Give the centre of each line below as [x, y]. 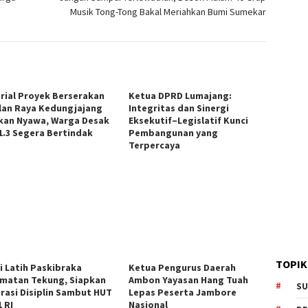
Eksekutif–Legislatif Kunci [189, 120]
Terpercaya [155, 145]
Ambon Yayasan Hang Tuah [189, 279]
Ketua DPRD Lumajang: [180, 95]
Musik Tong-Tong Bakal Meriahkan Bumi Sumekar [168, 11]
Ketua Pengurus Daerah [183, 267]
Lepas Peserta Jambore [183, 292]
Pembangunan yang [174, 132]
